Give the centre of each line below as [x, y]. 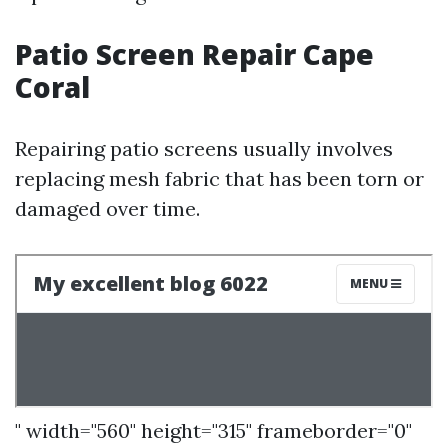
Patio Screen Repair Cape [194, 54]
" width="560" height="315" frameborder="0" [213, 430]
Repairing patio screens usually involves [204, 148]
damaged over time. [107, 208]
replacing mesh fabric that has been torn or [219, 178]
